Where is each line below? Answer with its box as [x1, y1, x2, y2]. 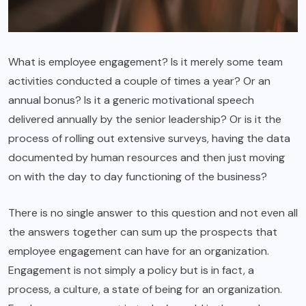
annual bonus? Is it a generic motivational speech [8, 93, 254, 108]
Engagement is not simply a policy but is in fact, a [8, 263, 254, 278]
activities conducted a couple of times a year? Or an [8, 74, 270, 89]
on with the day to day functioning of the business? [8, 169, 267, 184]
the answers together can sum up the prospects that [8, 225, 277, 240]
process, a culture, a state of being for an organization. [8, 282, 282, 297]
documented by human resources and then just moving [8, 150, 285, 165]
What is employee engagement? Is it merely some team [8, 55, 283, 70]
